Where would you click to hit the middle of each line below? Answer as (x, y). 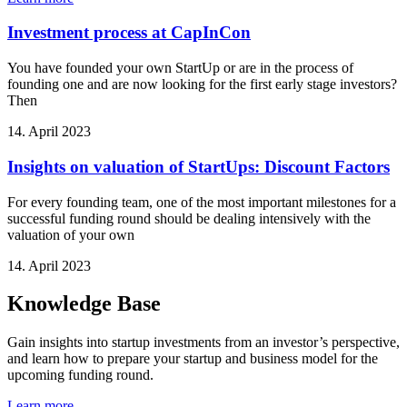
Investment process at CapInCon (129, 33)
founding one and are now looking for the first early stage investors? (202, 84)
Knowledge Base (84, 304)
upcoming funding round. (80, 375)
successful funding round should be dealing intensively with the (189, 218)
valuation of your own (71, 234)
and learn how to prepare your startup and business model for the (193, 359)
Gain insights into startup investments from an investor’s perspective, (203, 342)
